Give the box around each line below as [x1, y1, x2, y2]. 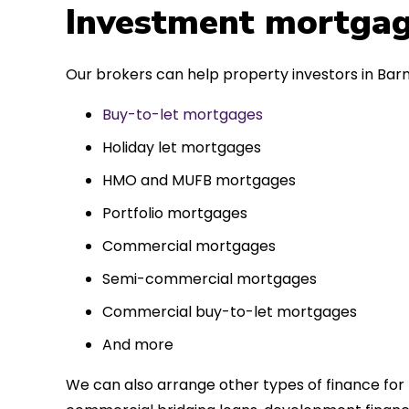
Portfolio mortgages [102, 202, 247, 224]
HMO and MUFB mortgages [102, 169, 296, 191]
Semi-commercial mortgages [102, 267, 317, 289]
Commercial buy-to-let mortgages [102, 300, 357, 322]
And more [102, 333, 173, 355]
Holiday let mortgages [102, 136, 261, 158]
